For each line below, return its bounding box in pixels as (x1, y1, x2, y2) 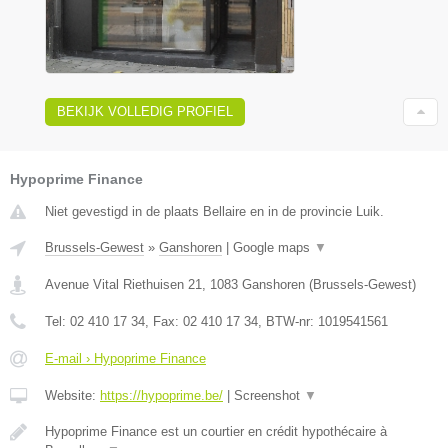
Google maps (233, 239, 314, 255)
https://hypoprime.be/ (100, 387, 223, 403)
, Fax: (145, 313, 183, 329)
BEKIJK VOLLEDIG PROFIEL (57, 103, 233, 119)
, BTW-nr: (258, 313, 318, 329)
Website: (45, 387, 100, 403)
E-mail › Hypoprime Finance (45, 350, 206, 366)
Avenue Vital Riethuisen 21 (45, 276, 202, 292)
